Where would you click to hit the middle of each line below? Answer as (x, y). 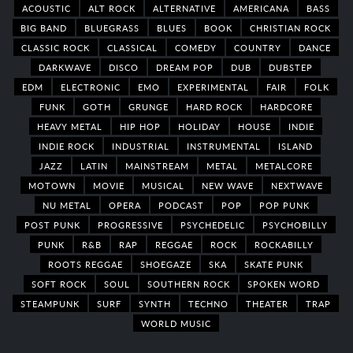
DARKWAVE (65, 67)
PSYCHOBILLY (295, 224)
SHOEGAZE (166, 264)
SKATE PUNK (274, 264)
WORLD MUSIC (176, 323)
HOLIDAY (199, 126)
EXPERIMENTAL (213, 86)
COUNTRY (257, 47)
